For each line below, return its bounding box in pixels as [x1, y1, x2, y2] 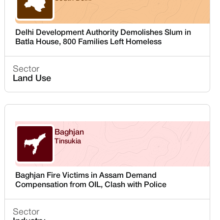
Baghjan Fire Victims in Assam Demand [15, 172, 157, 179]
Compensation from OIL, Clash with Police [15, 182, 167, 189]
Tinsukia [55, 138, 82, 145]
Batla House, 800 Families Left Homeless [15, 39, 162, 46]
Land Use [13, 75, 52, 82]
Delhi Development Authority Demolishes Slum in [15, 29, 192, 36]
